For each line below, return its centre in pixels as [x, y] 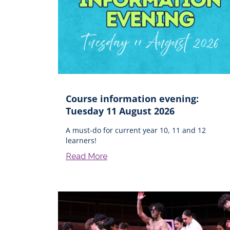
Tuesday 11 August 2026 [120, 111]
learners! [81, 140]
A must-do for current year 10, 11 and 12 [136, 130]
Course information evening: [132, 98]
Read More [87, 156]
